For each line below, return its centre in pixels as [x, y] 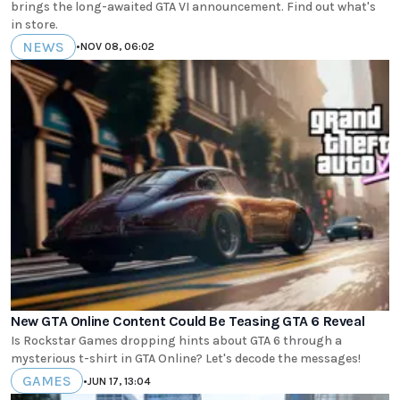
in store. [34, 24]
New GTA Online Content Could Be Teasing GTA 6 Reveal [188, 321]
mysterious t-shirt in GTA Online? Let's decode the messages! [186, 359]
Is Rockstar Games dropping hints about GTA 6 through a [176, 341]
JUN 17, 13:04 [119, 381]
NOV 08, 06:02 [117, 47]
